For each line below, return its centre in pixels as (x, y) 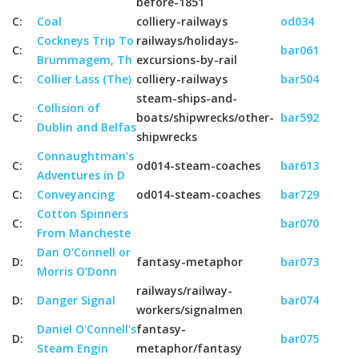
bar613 (300, 165)
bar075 (300, 339)
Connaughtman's (85, 156)
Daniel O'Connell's (87, 329)
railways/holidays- (188, 40)
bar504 (300, 79)
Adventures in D (81, 175)
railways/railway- (184, 290)
